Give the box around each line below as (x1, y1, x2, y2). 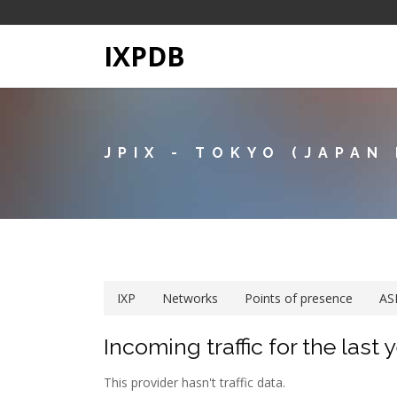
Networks (162, 290, 218, 307)
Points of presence (245, 290, 353, 307)
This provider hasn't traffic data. (104, 374, 285, 391)
